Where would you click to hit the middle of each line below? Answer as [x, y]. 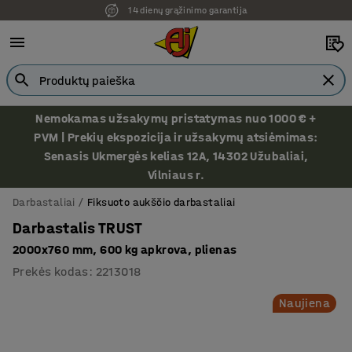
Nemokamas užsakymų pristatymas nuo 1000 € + [176, 118]
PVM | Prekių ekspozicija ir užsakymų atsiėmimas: [176, 137]
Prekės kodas [51, 271]
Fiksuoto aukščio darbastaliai [161, 202]
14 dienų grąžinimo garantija [188, 10]
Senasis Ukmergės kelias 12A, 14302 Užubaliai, [176, 156]
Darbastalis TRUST [78, 228]
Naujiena [304, 303]
